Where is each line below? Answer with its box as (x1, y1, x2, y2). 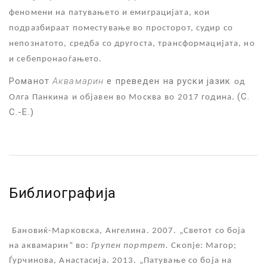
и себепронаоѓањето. (9, 54, 103, 64)
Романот (9, 75, 52, 86)
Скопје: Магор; (171, 241, 237, 250)
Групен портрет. (91, 241, 172, 250)
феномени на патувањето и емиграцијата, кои (9, 8, 210, 17)
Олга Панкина (9, 92, 69, 102)
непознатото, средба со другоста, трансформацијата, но (9, 39, 255, 48)
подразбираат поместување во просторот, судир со (9, 23, 233, 33)
